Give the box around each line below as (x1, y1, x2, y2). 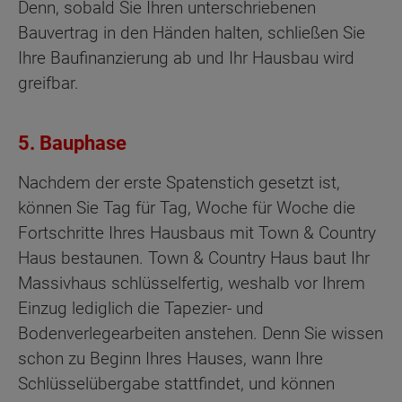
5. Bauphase (18, 131, 127, 154)
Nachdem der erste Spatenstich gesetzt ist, (18, 172, 340, 194)
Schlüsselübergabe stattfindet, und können (18, 373, 335, 395)
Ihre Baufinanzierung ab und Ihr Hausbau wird (18, 47, 354, 68)
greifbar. (18, 72, 79, 93)
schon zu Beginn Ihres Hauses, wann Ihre (18, 348, 323, 370)
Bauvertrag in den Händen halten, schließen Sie (18, 22, 365, 43)
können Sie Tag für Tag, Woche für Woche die (18, 197, 355, 219)
